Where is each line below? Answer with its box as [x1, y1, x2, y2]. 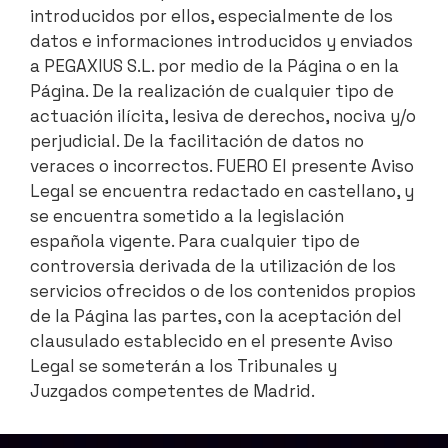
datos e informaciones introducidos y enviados [30, 30, 413, 53]
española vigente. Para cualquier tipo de [30, 230, 360, 253]
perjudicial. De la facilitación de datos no [30, 130, 364, 153]
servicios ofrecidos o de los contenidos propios [30, 280, 416, 303]
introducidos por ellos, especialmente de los [30, 5, 393, 28]
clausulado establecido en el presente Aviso [30, 330, 393, 353]
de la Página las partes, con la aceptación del [30, 305, 402, 328]
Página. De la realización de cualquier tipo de [30, 80, 394, 103]
